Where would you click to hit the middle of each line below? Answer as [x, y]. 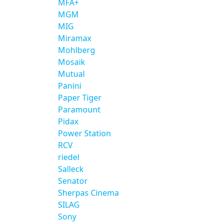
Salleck [71, 169]
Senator [73, 181]
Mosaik [72, 62]
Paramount [79, 110]
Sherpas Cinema [88, 193]
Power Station [84, 133]
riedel [69, 157]
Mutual [71, 74]
